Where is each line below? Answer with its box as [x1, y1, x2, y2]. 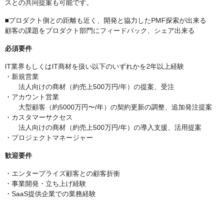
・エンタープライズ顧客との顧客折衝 [5, 170, 120, 178]
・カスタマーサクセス [5, 113, 73, 122]
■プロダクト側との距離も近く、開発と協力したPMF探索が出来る [5, 16, 206, 25]
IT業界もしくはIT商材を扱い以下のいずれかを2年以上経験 [5, 62, 184, 71]
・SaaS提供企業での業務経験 [5, 190, 96, 198]
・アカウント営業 [5, 93, 59, 101]
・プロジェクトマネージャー [5, 134, 93, 142]
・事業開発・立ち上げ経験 [5, 180, 86, 188]
